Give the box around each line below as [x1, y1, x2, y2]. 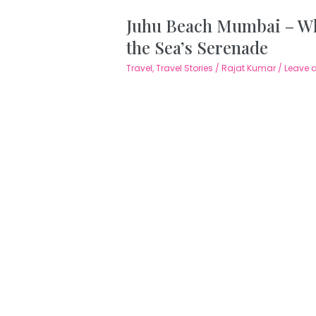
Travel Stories [155, 62, 213, 75]
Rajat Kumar [221, 62, 278, 75]
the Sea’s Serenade [126, 36, 268, 59]
